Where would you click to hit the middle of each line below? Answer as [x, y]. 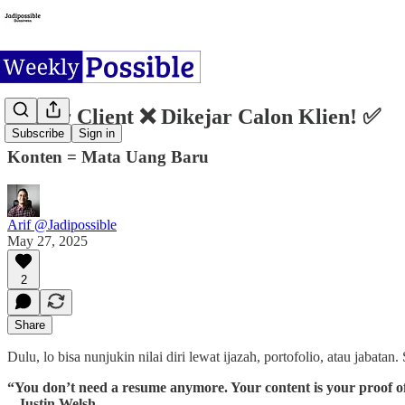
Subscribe [38, 134]
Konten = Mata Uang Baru [108, 156]
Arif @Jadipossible [62, 224]
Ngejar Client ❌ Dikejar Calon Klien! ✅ [194, 116]
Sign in [97, 134]
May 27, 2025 [47, 240]
